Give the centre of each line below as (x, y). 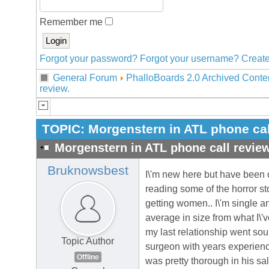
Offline (88, 257)
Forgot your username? (189, 59)
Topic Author (88, 241)
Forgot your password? (89, 59)
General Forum (85, 78)
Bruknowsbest (88, 171)
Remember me (72, 22)
